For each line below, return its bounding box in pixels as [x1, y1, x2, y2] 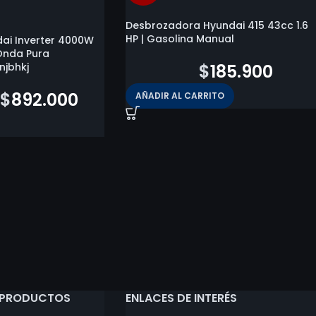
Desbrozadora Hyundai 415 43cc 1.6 [126, 18, 308, 32]
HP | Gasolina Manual [126, 32, 234, 46]
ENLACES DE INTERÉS [125, 289, 237, 306]
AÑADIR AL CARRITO [135, 90, 224, 102]
